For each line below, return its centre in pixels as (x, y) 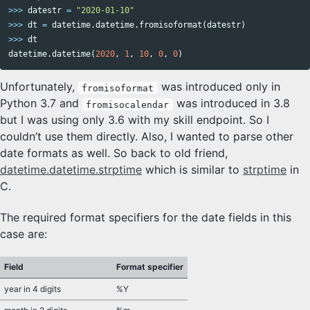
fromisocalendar (128, 104)
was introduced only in (219, 87)
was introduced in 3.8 (231, 103)
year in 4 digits (33, 289)
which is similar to (192, 170)
